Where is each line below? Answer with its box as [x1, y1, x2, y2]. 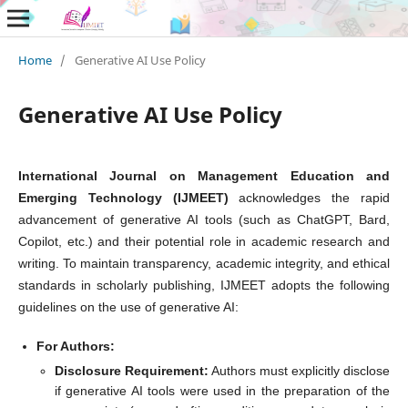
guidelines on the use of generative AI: [17, 299, 239, 314]
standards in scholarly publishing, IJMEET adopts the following [17, 277, 391, 292]
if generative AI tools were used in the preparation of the [54, 382, 391, 398]
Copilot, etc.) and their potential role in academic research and [17, 233, 391, 249]
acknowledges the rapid [228, 189, 391, 205]
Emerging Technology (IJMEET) [17, 189, 229, 205]
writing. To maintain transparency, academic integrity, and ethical [17, 255, 391, 270]
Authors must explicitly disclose [208, 362, 391, 378]
